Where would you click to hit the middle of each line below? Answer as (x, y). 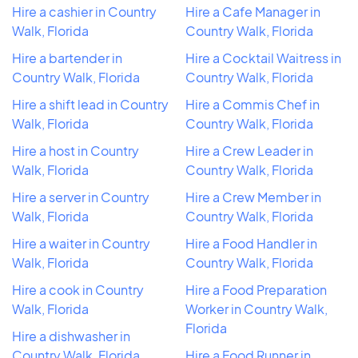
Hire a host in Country (76, 150)
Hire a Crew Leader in (249, 150)
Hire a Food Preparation (256, 289)
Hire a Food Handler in (251, 243)
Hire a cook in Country (78, 289)
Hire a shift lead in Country (90, 104)
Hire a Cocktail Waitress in (263, 58)
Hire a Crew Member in (253, 197)
